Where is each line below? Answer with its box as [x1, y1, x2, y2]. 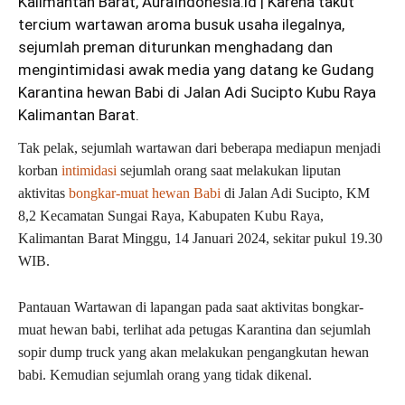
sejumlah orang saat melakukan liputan [117, 163, 341, 179]
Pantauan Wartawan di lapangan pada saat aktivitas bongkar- [18, 299, 363, 316]
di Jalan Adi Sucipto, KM [221, 185, 370, 202]
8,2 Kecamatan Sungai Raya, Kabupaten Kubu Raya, [18, 208, 324, 224]
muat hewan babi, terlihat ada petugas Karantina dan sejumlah [18, 322, 371, 338]
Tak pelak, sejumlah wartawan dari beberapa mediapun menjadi [18, 140, 381, 156]
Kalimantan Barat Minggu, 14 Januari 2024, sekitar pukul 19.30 [18, 231, 382, 247]
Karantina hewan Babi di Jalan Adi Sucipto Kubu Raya [18, 83, 376, 102]
